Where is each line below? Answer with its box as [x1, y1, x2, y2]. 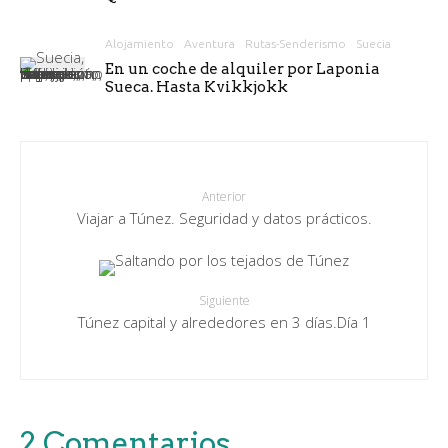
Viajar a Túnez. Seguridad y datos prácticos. [76, 207, 372, 228]
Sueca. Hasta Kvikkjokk [105, 77, 288, 96]
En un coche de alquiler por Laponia [105, 59, 380, 78]
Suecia [356, 36, 391, 50]
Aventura [184, 36, 235, 50]
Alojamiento [105, 36, 174, 50]
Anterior [202, 187, 246, 205]
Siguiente [198, 291, 250, 309]
